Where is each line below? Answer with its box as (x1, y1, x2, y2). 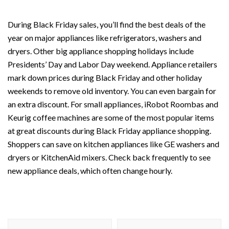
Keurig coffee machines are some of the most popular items (8, 112, 214, 123)
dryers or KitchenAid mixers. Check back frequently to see (8, 152, 211, 163)
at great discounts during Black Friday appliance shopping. (8, 126, 211, 136)
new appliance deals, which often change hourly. (8, 166, 174, 176)
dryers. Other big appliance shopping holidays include (8, 46, 194, 56)
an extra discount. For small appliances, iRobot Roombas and (8, 99, 218, 109)
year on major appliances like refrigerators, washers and (8, 33, 201, 43)
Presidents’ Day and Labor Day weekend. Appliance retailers (8, 59, 217, 70)
